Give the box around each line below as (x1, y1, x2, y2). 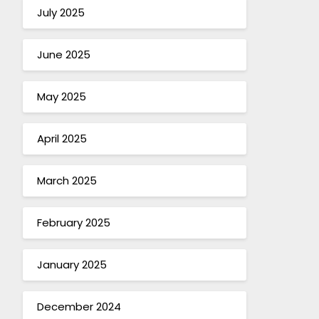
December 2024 (36, 299, 121, 315)
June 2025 (36, 47, 90, 63)
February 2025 (36, 215, 110, 231)
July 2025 (36, 5, 85, 21)
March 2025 (36, 173, 97, 189)
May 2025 (36, 89, 86, 105)
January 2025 (36, 257, 107, 273)
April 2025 (36, 131, 87, 147)
